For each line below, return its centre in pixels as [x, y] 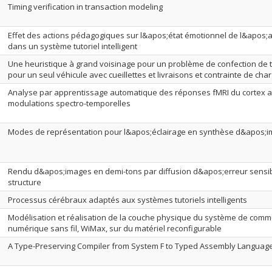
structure [25, 182]
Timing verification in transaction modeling [85, 7]
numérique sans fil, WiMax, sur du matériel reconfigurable [115, 228]
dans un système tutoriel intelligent [73, 46]
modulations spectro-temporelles [69, 103]
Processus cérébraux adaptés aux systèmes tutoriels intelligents [127, 200]
